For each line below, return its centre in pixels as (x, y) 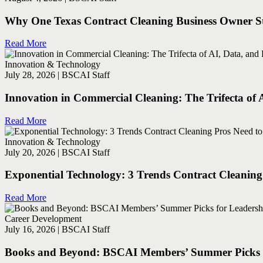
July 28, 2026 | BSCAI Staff (57, 75)
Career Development (43, 219)
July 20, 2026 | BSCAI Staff (57, 152)
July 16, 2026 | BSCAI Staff (57, 230)
